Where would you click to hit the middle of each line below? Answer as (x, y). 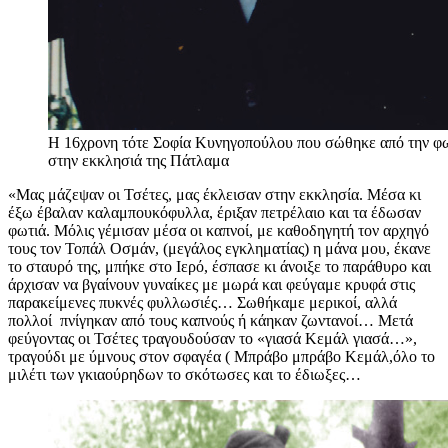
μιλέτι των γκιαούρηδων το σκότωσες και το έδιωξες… (184, 375)
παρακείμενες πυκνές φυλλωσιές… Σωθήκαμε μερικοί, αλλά (202, 303)
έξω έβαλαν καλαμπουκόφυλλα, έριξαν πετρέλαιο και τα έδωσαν (214, 213)
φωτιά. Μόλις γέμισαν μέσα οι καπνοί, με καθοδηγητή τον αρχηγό (218, 231)
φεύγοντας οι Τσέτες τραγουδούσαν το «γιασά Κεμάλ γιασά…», (212, 339)
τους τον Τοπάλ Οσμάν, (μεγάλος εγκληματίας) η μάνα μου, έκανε (219, 249)
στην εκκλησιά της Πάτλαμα (138, 161)
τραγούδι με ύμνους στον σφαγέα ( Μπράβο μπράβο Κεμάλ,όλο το (221, 357)
